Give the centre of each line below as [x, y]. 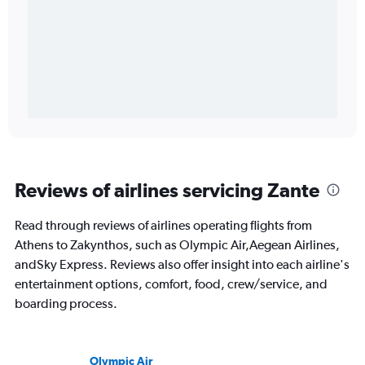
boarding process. [66, 304]
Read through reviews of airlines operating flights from [163, 226]
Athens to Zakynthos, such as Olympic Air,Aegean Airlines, [177, 245]
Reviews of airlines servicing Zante [167, 190]
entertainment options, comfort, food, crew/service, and [171, 284]
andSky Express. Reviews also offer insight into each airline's [182, 265]
